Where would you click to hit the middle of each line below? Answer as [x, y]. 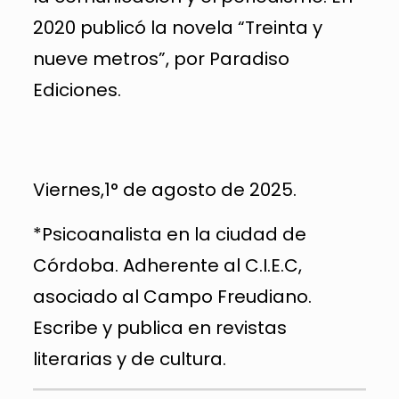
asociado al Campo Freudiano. [172, 297]
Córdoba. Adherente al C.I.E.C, [167, 265]
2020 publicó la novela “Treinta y [177, 28]
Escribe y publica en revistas [159, 328]
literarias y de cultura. [129, 359]
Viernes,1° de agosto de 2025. [164, 190]
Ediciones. [77, 90]
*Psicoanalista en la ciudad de [169, 234]
